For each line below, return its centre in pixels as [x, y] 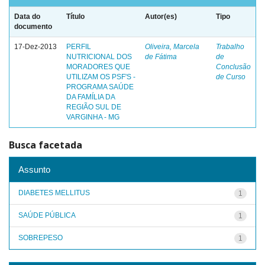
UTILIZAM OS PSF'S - [101, 77]
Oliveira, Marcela [172, 47]
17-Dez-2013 [35, 47]
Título [75, 17]
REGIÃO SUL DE [94, 107]
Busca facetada [46, 145]
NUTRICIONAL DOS [99, 57]
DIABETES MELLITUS [54, 193]
